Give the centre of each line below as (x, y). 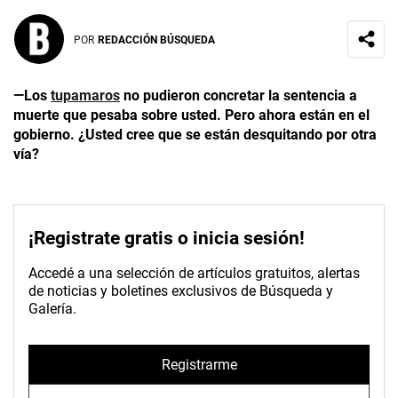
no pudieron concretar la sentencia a (239, 96)
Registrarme (199, 364)
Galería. (52, 309)
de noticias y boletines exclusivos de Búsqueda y (181, 291)
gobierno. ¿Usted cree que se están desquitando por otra (195, 135)
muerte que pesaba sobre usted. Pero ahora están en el (191, 115)
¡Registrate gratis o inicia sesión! (167, 239)
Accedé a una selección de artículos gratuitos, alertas (194, 274)
